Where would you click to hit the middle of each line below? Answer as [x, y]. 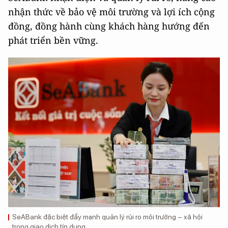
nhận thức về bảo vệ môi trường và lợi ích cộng [111, 11]
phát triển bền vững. [53, 40]
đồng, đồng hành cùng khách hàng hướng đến [109, 26]
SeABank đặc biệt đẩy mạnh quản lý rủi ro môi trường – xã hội [107, 217]
